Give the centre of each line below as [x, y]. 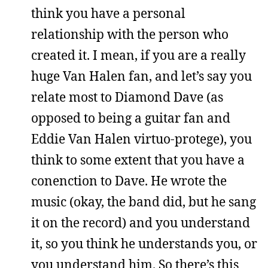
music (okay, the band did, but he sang [144, 202]
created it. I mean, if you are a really [138, 55]
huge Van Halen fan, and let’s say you [141, 76]
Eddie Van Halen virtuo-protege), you [141, 139]
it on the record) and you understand [141, 223]
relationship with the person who [130, 34]
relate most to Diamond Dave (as [127, 97]
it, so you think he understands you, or [144, 243]
